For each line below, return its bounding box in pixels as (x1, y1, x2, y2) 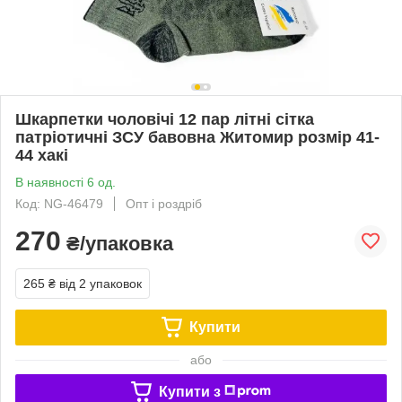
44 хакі (15, 145, 68, 164)
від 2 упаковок (59, 275, 142, 291)
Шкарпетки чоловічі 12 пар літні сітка (15, 109, 314, 128)
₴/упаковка (61, 232, 173, 255)
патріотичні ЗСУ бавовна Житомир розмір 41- (15, 127, 380, 146)
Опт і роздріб (126, 196, 202, 211)
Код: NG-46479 (15, 196, 103, 211)
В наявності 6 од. (15, 174, 116, 189)
